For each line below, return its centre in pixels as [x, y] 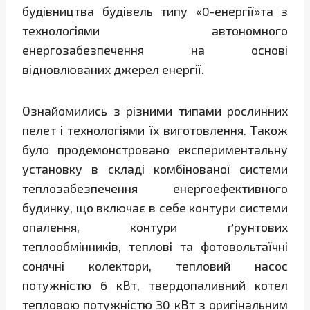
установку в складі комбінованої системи [155, 169]
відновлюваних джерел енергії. [113, 70]
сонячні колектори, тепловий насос [155, 266]
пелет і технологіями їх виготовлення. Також [155, 130]
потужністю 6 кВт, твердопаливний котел [155, 285]
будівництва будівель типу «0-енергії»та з [155, 11]
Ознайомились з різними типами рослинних [155, 111]
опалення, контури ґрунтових [155, 227]
